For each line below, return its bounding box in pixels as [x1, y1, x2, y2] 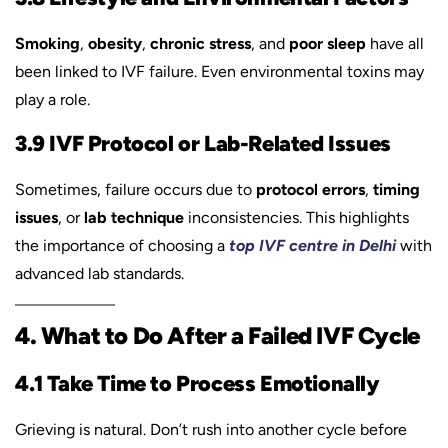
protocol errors [256, 180, 365, 199]
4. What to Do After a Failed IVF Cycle [15, 321, 420, 350]
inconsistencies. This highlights [184, 208, 409, 227]
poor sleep [289, 34, 366, 53]
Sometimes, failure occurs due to [15, 180, 256, 199]
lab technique [84, 208, 184, 227]
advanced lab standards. [15, 264, 184, 283]
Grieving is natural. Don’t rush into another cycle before [15, 420, 407, 439]
